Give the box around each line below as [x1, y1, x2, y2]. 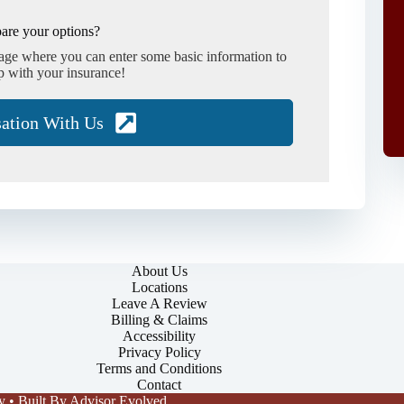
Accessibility [123, 328, 197, 344]
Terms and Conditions [96, 361, 223, 376]
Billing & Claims [111, 312, 208, 327]
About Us [131, 263, 188, 279]
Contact [137, 377, 182, 392]
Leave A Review [111, 296, 207, 311]
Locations [131, 280, 188, 295]
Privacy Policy [117, 344, 201, 360]
